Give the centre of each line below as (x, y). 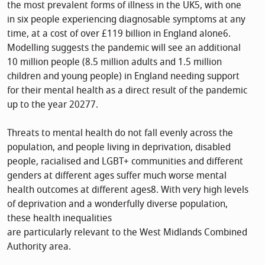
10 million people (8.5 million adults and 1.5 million (114, 62)
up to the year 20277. (53, 104)
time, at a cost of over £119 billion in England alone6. (119, 33)
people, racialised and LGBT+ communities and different (125, 161)
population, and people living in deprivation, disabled (119, 147)
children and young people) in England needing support (123, 76)
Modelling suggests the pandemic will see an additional (124, 48)
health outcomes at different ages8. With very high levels (128, 190)
